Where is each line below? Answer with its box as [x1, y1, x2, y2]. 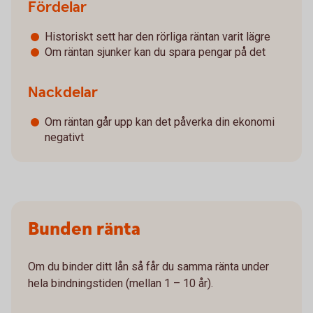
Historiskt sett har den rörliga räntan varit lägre [45, 30, 270, 43]
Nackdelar [28, 82, 98, 103]
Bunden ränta [28, 217, 140, 242]
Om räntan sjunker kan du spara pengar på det [45, 45, 265, 59]
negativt [45, 131, 84, 144]
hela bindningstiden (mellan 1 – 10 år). [28, 277, 213, 290]
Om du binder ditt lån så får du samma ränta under [28, 260, 269, 273]
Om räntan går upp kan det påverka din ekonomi [45, 115, 275, 129]
